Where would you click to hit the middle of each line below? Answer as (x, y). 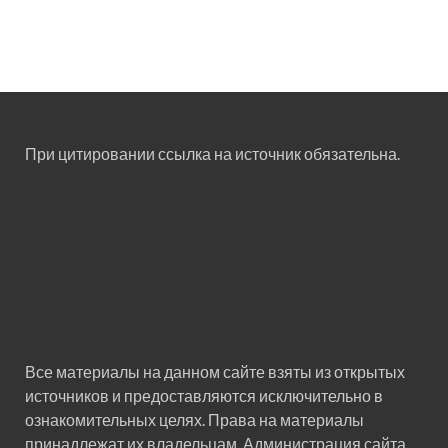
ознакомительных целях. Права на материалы (194, 420)
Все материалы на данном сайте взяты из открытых (215, 372)
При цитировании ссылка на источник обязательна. (212, 154)
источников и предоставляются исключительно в (204, 396)
